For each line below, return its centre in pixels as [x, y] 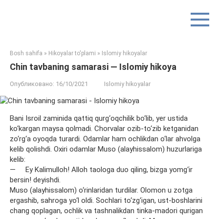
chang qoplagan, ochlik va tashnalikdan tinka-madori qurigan [106, 211]
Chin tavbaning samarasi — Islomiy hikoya [93, 67]
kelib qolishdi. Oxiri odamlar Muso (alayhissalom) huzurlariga [106, 149]
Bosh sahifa [26, 53]
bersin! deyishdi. [35, 180]
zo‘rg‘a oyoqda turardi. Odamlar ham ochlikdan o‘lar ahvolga [105, 139]
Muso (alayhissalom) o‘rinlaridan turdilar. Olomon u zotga [101, 190]
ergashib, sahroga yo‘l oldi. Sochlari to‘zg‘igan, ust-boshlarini [106, 200]
